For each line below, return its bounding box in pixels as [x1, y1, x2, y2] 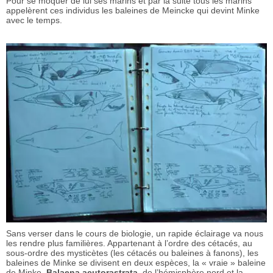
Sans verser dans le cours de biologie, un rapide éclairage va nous [6, 228, 263, 238]
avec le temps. [6, 15, 62, 26]
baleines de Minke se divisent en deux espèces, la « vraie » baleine [6, 257, 266, 268]
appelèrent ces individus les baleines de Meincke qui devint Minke [6, 5, 260, 16]
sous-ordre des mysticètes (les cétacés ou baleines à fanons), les [6, 247, 258, 258]
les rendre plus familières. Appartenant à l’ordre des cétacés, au [6, 238, 252, 248]
